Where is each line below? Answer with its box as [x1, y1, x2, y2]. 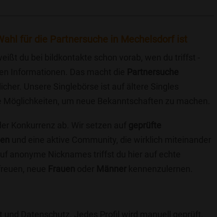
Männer [96, 164, 126, 174]
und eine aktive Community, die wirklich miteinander [10, 135, 211, 145]
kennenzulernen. [126, 164, 193, 174]
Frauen [48, 164, 75, 174]
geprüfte [128, 120, 161, 130]
